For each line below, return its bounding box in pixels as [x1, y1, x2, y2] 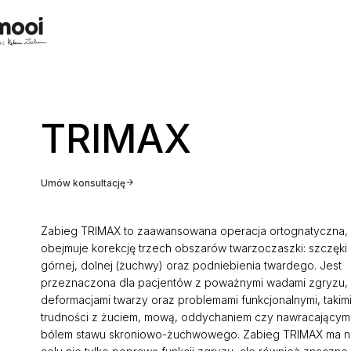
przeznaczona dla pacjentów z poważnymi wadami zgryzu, [40, 276, 348, 289]
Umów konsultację [40, 177, 125, 189]
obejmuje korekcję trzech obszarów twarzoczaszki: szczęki [40, 241, 347, 255]
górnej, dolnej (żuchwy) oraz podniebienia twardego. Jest [40, 259, 342, 272]
